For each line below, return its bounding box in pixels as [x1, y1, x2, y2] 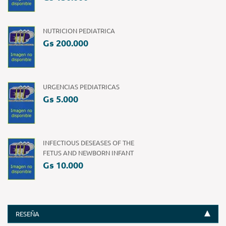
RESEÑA [16, 209, 39, 218]
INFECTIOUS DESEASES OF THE [43, 138, 134, 147]
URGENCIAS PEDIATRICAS [43, 82, 120, 91]
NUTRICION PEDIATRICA [43, 26, 115, 35]
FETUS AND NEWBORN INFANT [43, 148, 134, 157]
